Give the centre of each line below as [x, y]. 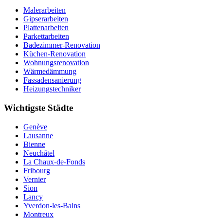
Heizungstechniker [52, 89]
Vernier [35, 179]
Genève [35, 127]
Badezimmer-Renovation [62, 45]
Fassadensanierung [52, 80]
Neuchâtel [39, 153]
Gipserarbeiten [46, 19]
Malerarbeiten [45, 10]
